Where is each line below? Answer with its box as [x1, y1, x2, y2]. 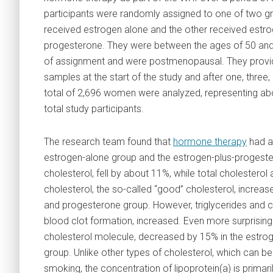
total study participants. [44, 103, 144, 115]
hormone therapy [173, 136, 247, 147]
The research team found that [44, 136, 173, 147]
